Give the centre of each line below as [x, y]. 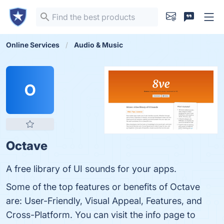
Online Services [33, 45]
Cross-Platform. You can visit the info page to [101, 215]
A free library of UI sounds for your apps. [91, 169]
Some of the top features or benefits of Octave [103, 187]
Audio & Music [98, 45]
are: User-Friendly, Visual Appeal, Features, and [104, 201]
